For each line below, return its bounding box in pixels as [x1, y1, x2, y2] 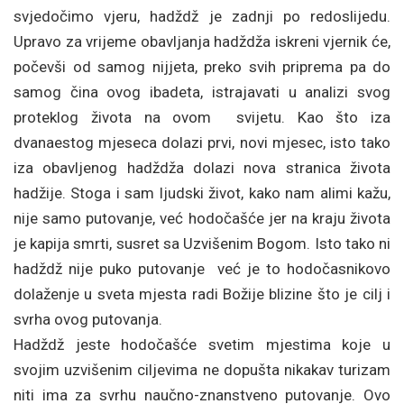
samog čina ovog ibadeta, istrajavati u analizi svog [14, 83, 390, 101]
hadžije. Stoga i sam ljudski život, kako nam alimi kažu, [14, 184, 390, 202]
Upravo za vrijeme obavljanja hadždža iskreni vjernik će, [14, 32, 390, 50]
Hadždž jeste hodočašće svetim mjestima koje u [14, 335, 390, 353]
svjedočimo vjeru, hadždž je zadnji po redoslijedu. [14, 7, 390, 25]
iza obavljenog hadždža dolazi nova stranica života [14, 159, 390, 177]
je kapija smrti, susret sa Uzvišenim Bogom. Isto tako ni [14, 234, 390, 252]
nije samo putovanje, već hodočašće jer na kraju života [14, 209, 390, 227]
